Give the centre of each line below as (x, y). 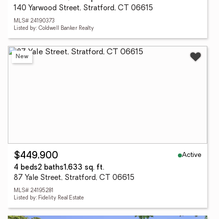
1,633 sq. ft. (84, 168)
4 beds (26, 168)
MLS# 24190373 (34, 21)
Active (192, 155)
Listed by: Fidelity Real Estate (49, 198)
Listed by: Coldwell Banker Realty (54, 29)
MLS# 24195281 (33, 191)
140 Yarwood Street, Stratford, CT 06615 (83, 9)
